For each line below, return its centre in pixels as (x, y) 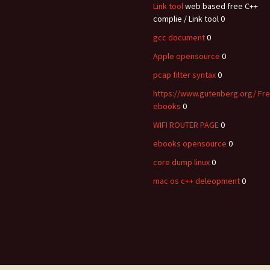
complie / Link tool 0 (189, 19)
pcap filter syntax (184, 75)
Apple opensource (187, 56)
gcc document (179, 37)
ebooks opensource (190, 143)
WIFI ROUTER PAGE (186, 125)
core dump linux (181, 162)
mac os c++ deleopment (196, 181)
